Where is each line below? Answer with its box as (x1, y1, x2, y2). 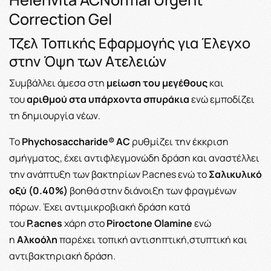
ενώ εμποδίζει (191, 92, 255, 106)
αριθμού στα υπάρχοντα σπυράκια (27, 92, 189, 106)
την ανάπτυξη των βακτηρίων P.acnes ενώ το (9, 167, 207, 181)
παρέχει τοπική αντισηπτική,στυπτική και (59, 232, 247, 246)
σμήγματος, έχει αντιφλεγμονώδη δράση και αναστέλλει (9, 151, 260, 165)
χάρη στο (64, 216, 105, 230)
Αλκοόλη (17, 232, 57, 246)
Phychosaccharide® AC (22, 134, 130, 148)
